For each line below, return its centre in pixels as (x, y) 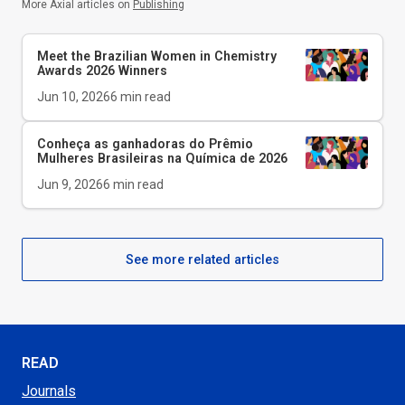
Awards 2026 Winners (102, 71)
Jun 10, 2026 (74, 97)
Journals (49, 391)
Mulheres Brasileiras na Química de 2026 (162, 159)
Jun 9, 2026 (70, 185)
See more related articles (202, 260)
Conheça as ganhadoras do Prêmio (145, 144)
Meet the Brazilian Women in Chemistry (157, 57)
